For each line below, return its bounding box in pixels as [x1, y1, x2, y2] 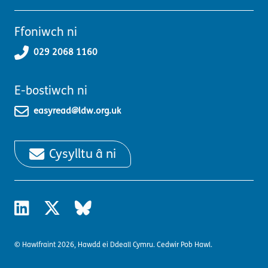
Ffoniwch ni [14, 25, 77, 39]
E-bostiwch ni [14, 83, 87, 98]
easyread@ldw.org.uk [33, 105, 121, 116]
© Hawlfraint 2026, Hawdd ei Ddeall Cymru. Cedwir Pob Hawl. [14, 240, 212, 249]
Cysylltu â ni [49, 146, 116, 162]
